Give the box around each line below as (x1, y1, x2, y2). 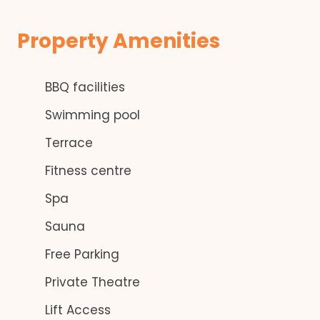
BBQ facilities (41, 79, 125, 96)
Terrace (41, 134, 93, 151)
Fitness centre (41, 162, 131, 179)
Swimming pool (41, 106, 140, 124)
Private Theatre (41, 274, 140, 291)
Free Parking (41, 246, 119, 263)
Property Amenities (17, 27, 220, 55)
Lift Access (41, 301, 111, 319)
